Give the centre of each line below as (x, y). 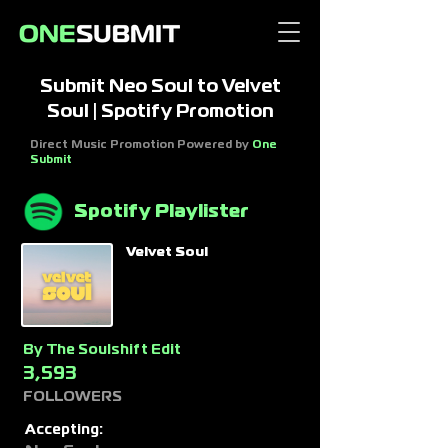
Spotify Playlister (161, 212)
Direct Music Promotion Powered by (141, 145)
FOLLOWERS (72, 397)
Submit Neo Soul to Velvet (160, 87)
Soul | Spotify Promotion (160, 112)
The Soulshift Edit (114, 350)
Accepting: (64, 430)
